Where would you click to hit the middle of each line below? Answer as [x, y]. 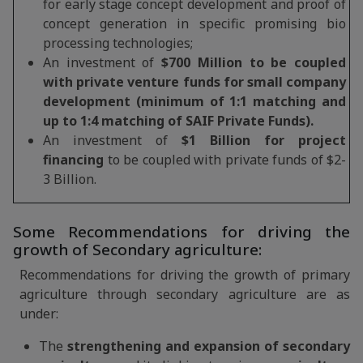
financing [73, 160]
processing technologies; [118, 43]
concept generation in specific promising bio [194, 23]
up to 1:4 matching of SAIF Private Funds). [178, 121]
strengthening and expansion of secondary [209, 346]
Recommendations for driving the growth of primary [185, 275]
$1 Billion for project [264, 140]
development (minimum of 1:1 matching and [194, 101]
